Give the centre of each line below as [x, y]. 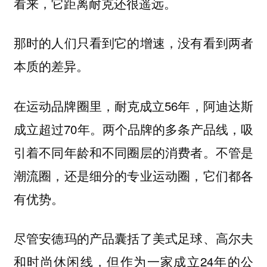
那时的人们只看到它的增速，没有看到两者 [133, 43]
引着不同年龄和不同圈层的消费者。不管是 [133, 152]
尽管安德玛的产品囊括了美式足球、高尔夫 [133, 238]
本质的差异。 [51, 66]
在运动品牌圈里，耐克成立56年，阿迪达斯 [133, 105]
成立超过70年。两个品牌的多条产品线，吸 [133, 128]
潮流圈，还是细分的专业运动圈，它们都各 [133, 175]
